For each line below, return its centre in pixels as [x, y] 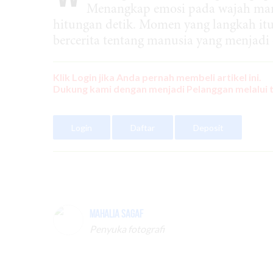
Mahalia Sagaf [116, 214]
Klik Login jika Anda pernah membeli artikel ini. [157, 77]
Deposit [208, 127]
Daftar [143, 127]
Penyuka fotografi [127, 229]
